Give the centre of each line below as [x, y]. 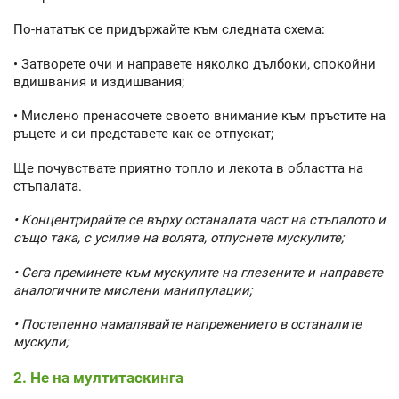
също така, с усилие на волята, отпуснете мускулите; [179, 238]
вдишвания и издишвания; [99, 81]
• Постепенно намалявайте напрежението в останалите [187, 325]
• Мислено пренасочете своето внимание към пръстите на [199, 116]
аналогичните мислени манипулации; [133, 290]
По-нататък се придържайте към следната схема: [169, 30]
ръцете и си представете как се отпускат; [143, 134]
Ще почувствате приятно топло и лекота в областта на [188, 168]
